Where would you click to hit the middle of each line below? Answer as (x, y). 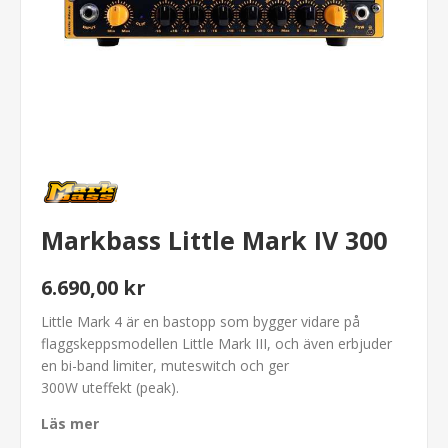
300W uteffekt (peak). (110, 387)
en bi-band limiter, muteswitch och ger (165, 365)
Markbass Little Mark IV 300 (214, 240)
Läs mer (70, 423)
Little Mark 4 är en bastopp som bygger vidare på (200, 321)
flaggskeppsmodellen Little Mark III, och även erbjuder (216, 343)
